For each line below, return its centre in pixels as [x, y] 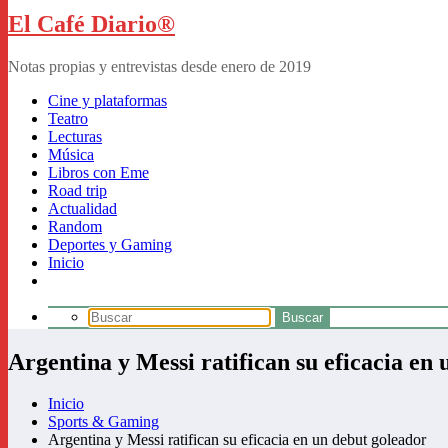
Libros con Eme [98, 172]
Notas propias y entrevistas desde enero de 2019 [159, 66]
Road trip [77, 190]
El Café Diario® [91, 23]
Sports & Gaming [103, 422]
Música [71, 154]
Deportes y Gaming [110, 244]
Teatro [68, 118]
